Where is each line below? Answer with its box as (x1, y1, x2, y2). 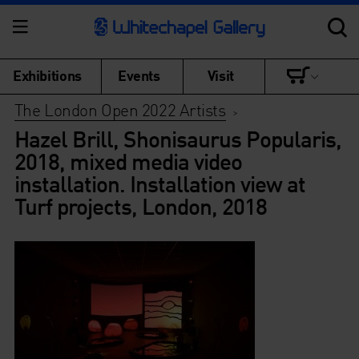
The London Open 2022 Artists (14, 99, 226, 120)
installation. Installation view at (14, 169, 305, 198)
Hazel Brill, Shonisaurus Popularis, (14, 124, 341, 153)
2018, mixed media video (14, 147, 242, 175)
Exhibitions (13, 66, 82, 84)
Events (118, 66, 160, 84)
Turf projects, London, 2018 (14, 192, 267, 220)
